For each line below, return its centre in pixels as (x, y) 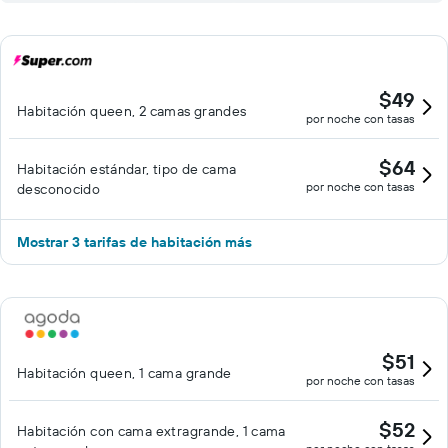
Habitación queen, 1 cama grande (124, 373)
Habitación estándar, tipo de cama (127, 169)
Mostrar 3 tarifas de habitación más (134, 242)
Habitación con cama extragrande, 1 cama (151, 431)
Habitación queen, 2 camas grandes (132, 111)
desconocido (59, 189)
